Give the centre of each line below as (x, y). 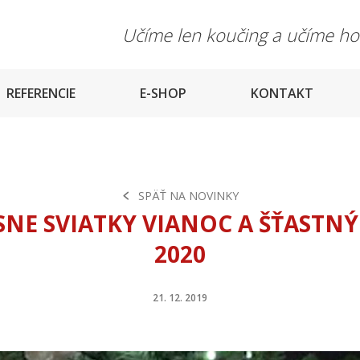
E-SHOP (163, 93)
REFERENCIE (41, 93)
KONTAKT (282, 93)
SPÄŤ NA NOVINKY (188, 195)
